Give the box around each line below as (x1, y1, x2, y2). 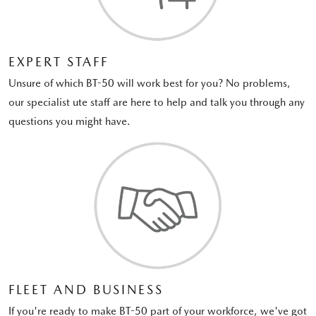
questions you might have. (8, 114, 130, 128)
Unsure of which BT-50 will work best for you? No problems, (8, 76, 291, 90)
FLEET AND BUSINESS (8, 282, 164, 298)
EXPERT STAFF (8, 54, 109, 69)
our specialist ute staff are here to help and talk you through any (8, 95, 305, 109)
